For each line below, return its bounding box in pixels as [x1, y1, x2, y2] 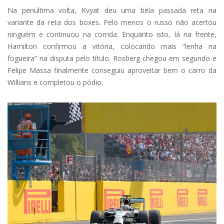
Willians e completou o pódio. [7, 77, 103, 87]
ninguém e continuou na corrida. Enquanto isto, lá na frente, [7, 29, 216, 39]
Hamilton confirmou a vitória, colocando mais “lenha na [7, 41, 216, 51]
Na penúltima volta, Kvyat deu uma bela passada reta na [7, 5, 216, 15]
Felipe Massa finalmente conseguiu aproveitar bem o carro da [7, 65, 216, 75]
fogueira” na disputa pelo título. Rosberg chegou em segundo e [7, 53, 216, 63]
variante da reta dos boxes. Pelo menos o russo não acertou [7, 17, 216, 27]
